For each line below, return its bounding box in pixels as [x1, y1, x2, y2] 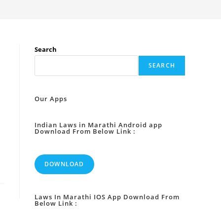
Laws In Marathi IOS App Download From [35, 192, 180, 201]
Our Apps [35, 94, 67, 103]
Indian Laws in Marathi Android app [35, 120, 162, 129]
